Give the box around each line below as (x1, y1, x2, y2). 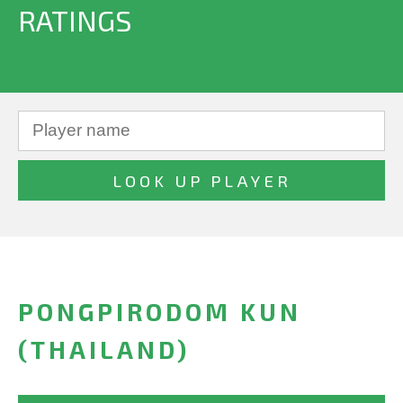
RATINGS (18, 3, 131, 37)
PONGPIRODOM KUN (18, 297, 301, 327)
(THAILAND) (18, 335, 190, 364)
